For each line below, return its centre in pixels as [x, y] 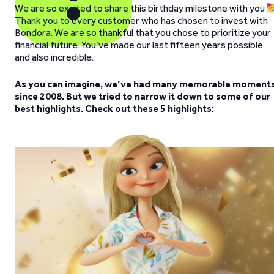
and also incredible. [54, 57]
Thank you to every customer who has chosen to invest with [141, 20]
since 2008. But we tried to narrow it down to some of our [143, 96]
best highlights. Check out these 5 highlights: [114, 109]
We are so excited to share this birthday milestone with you [141, 8]
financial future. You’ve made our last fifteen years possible [139, 45]
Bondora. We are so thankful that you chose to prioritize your [143, 33]
